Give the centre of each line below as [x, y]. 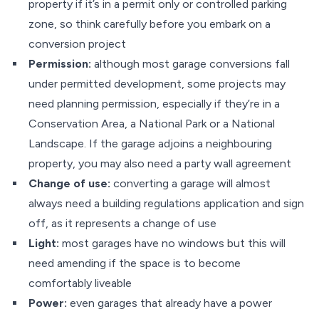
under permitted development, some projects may [157, 84]
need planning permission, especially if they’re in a [154, 104]
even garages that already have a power [169, 303]
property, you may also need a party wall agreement [160, 163]
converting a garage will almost [190, 183]
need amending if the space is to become [135, 263]
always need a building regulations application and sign [166, 203]
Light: [44, 243]
